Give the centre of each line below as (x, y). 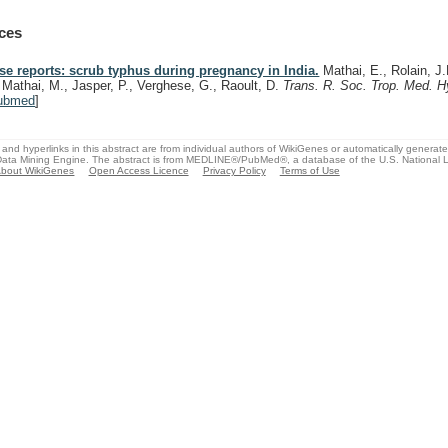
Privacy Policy (234, 170)
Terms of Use (309, 170)
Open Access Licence (138, 170)
